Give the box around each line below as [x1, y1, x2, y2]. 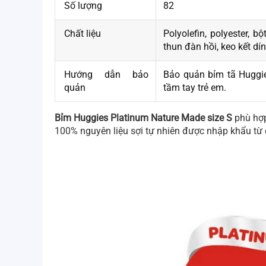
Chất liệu [64, 27, 101, 39]
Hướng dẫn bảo [64, 68, 148, 80]
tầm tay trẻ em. [163, 81, 226, 93]
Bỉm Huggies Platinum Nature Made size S [55, 112, 232, 123]
